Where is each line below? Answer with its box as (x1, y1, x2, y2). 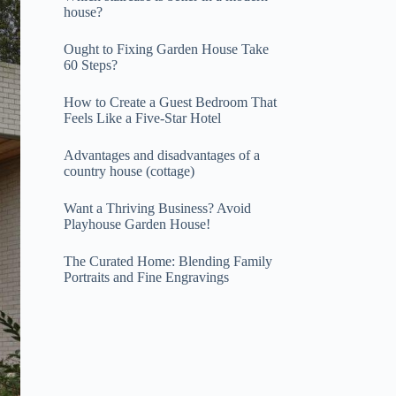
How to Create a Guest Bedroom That (63, 94, 277, 110)
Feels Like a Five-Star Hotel (63, 110, 221, 126)
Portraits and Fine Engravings (63, 269, 229, 285)
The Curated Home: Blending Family (63, 253, 272, 269)
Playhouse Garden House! (63, 216, 210, 232)
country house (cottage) (63, 163, 194, 179)
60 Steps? (63, 57, 118, 72)
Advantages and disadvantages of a (63, 147, 260, 163)
